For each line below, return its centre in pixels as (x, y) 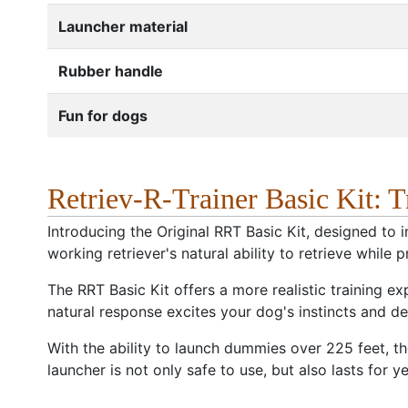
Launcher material (123, 26)
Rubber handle (111, 71)
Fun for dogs (103, 115)
